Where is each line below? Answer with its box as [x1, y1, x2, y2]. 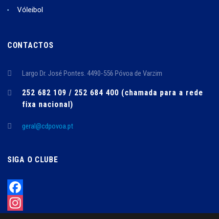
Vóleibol [17, 5, 43, 14]
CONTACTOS [7, 40, 54, 50]
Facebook [7, 198, 39, 207]
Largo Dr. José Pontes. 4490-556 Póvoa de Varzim [22, 68, 162, 78]
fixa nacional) [22, 99, 73, 109]
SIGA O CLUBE [7, 154, 58, 164]
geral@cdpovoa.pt [22, 121, 73, 131]
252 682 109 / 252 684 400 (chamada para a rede [22, 88, 203, 97]
